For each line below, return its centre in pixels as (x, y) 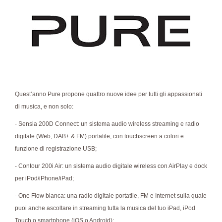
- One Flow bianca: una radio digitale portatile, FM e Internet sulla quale (111, 196)
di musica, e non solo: (44, 107)
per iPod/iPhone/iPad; (44, 179)
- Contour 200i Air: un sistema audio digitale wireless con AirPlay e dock (111, 166)
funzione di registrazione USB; (56, 149)
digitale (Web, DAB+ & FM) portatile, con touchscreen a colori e (99, 137)
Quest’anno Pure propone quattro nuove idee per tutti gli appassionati (109, 94)
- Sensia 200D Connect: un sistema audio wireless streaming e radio (107, 124)
